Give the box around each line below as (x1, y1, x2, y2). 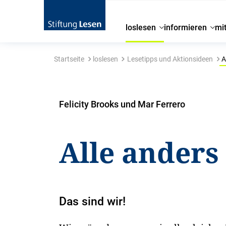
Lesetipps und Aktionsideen (127, 55, 213, 63)
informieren (164, 23, 207, 32)
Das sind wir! (59, 195, 126, 208)
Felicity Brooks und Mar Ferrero (59, 99, 186, 109)
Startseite (53, 55, 84, 63)
